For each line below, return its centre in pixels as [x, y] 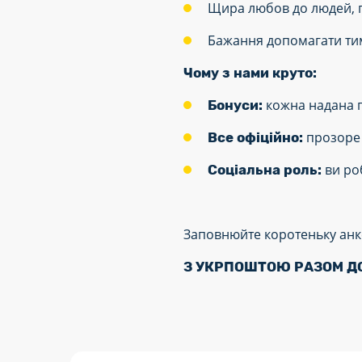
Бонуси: [235, 105]
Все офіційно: [255, 137]
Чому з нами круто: [250, 73]
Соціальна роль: [265, 170]
